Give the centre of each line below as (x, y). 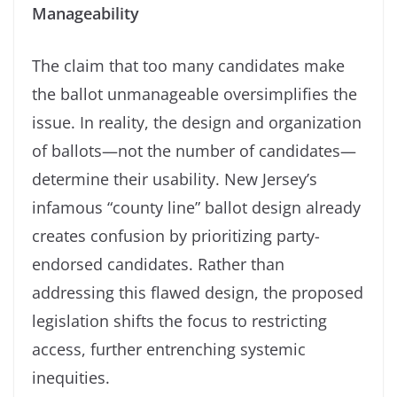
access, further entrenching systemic (169, 349)
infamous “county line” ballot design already (196, 207)
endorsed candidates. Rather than (158, 264)
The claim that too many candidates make (188, 65)
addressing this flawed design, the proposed (198, 292)
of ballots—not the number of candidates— (194, 150)
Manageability (86, 13)
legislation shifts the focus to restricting (179, 320)
